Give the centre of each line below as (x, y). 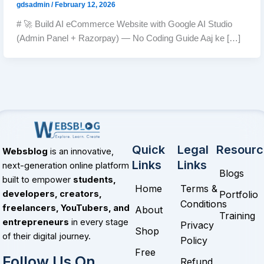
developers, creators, (52, 194)
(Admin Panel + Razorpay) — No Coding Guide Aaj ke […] (129, 38)
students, (95, 180)
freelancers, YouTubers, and (66, 208)
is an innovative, (81, 152)
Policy (194, 240)
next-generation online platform (66, 166)
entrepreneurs (36, 222)
